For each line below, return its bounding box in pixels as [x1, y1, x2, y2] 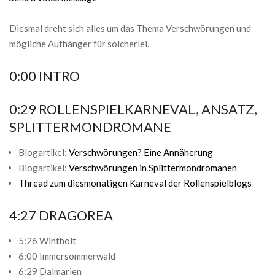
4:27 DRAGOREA [9, 207, 113, 224]
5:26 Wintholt [18, 235, 76, 247]
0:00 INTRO [9, 68, 80, 85]
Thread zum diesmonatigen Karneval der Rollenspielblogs [18, 177, 252, 189]
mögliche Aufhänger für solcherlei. [9, 38, 149, 50]
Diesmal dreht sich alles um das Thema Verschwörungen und [9, 23, 251, 34]
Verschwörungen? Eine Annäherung [69, 147, 213, 158]
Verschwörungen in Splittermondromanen [69, 162, 237, 174]
